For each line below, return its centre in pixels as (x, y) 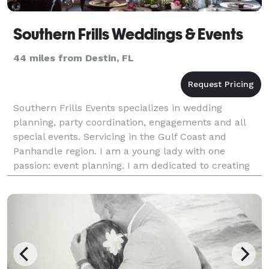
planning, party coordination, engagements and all (129, 122)
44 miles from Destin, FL (74, 58)
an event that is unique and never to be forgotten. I (131, 180)
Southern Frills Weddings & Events (128, 34)
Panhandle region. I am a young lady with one (119, 151)
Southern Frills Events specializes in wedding (118, 107)
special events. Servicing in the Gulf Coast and (120, 136)
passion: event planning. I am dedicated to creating (131, 165)
